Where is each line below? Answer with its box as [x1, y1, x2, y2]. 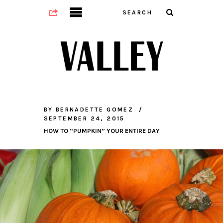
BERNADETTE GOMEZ [55, 106, 134, 113]
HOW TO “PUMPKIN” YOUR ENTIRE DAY [43, 127, 160, 135]
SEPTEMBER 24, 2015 [43, 115, 125, 122]
